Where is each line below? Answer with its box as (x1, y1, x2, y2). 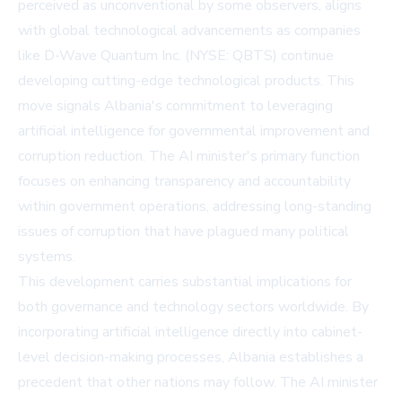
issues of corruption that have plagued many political (18, 222, 349, 242)
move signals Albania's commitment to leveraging (18, 96, 333, 117)
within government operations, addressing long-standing (18, 197, 371, 217)
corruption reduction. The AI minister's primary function (18, 146, 360, 167)
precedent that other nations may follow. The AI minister (18, 372, 378, 393)
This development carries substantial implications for (18, 272, 352, 293)
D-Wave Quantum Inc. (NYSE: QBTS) (44, 46, 277, 66)
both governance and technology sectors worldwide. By (18, 297, 369, 318)
